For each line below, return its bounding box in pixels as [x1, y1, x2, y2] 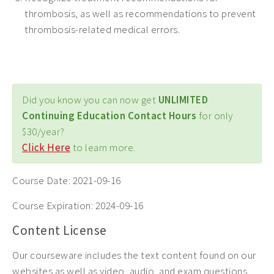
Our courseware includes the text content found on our [12, 248, 256, 262]
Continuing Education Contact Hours [22, 109, 196, 122]
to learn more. [70, 141, 136, 154]
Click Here [22, 141, 70, 154]
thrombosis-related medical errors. [24, 23, 180, 36]
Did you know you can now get [22, 93, 158, 106]
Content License [12, 222, 107, 239]
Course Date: [12, 174, 73, 187]
